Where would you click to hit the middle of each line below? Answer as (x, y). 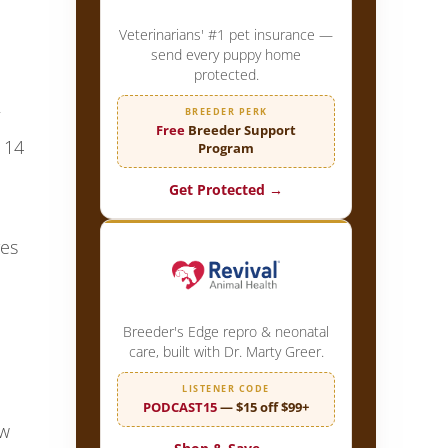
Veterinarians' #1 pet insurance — (226, 34)
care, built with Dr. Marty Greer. (226, 351)
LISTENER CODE (226, 388)
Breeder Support (240, 129)
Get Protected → (226, 189)
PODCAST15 (180, 406)
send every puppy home (226, 54)
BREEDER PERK (226, 111)
